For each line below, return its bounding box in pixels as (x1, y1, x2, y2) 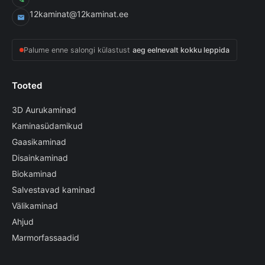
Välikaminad (12, 201, 58, 211)
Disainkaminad (12, 153, 68, 163)
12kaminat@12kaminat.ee (30, 9, 128, 19)
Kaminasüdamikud (12, 121, 83, 131)
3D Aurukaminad (12, 105, 76, 115)
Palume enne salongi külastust (24, 46, 132, 54)
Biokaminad (12, 169, 57, 179)
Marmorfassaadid (12, 232, 79, 243)
